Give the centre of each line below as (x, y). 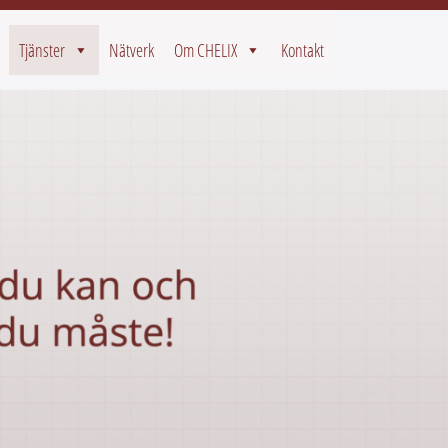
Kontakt (302, 50)
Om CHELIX (205, 50)
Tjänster (42, 50)
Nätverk (131, 50)
